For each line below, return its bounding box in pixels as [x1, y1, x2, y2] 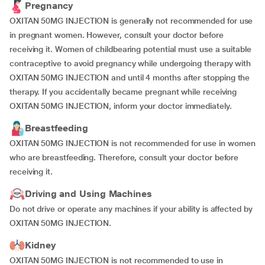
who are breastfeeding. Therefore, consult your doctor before [9, 153, 239, 162]
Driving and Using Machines [25, 188, 152, 199]
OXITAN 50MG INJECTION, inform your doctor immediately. [9, 101, 232, 111]
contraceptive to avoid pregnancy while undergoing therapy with [9, 59, 251, 68]
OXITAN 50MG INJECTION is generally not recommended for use [9, 16, 253, 25]
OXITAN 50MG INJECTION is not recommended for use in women [9, 138, 256, 148]
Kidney [25, 240, 56, 251]
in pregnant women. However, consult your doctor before [9, 30, 224, 40]
